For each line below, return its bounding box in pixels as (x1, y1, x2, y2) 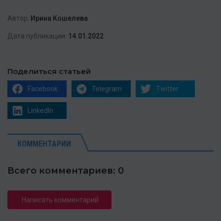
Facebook (28, 85, 58, 93)
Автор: (7, 14, 29, 23)
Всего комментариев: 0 (7, 165, 124, 177)
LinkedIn (28, 107, 53, 115)
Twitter (156, 85, 179, 93)
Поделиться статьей (7, 67, 91, 76)
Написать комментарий (22, 196, 99, 204)
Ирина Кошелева (31, 14, 88, 23)
